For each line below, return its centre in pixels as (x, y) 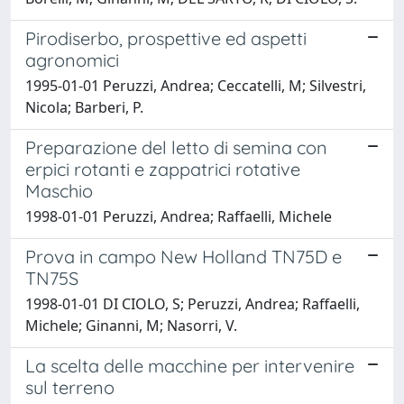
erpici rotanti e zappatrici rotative (163, 169)
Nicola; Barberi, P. (84, 107)
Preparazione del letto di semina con (176, 147)
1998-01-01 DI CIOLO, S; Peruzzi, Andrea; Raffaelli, (193, 303)
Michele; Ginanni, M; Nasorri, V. (131, 325)
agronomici (72, 60)
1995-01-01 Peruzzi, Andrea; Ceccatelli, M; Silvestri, (196, 85)
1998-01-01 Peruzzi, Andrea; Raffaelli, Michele (179, 216)
